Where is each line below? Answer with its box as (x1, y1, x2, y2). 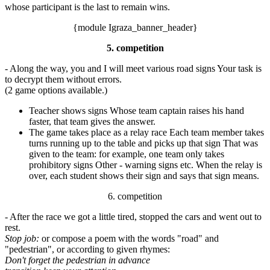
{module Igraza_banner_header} (72, 22, 198, 33)
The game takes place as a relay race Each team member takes (29, 127, 264, 137)
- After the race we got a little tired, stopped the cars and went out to (5, 211, 262, 222)
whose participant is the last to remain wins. (5, 1, 170, 12)
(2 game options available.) (5, 84, 107, 95)
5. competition (106, 42, 164, 53)
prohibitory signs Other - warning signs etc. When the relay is (29, 159, 262, 170)
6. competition (108, 190, 162, 201)
